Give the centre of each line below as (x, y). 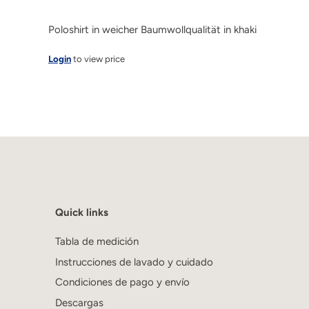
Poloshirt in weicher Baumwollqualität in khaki (152, 30)
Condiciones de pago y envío (122, 282)
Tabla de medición (97, 242)
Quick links (82, 213)
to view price (98, 59)
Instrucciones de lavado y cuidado (134, 262)
